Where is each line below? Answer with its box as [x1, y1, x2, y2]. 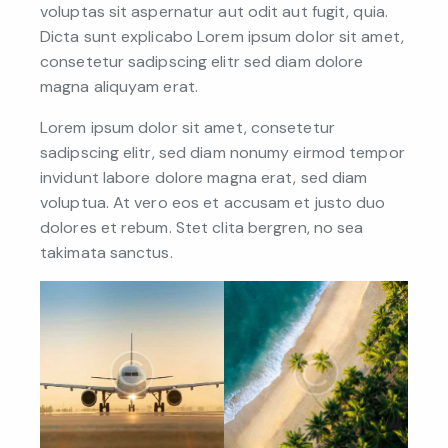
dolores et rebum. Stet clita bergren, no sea [40, 217, 364, 239]
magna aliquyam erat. [40, 76, 199, 98]
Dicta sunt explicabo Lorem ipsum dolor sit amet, [40, 26, 404, 48]
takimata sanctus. [40, 242, 173, 264]
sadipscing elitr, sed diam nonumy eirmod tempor [40, 142, 405, 164]
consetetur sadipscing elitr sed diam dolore [40, 51, 364, 73]
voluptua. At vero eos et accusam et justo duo [40, 192, 386, 214]
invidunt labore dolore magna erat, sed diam [40, 167, 368, 189]
